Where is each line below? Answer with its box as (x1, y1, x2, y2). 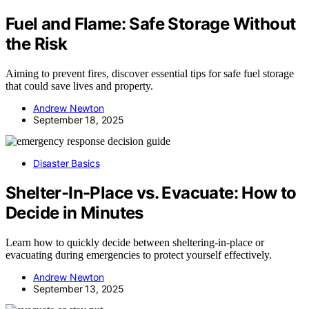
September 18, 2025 (33, 114, 124, 126)
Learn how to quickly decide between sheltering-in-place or (6, 236, 264, 248)
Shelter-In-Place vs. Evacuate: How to (6, 183, 297, 203)
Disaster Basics (33, 157, 100, 170)
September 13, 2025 (33, 282, 124, 295)
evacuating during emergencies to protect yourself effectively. (6, 248, 272, 261)
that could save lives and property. (6, 80, 153, 92)
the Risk (6, 34, 68, 54)
